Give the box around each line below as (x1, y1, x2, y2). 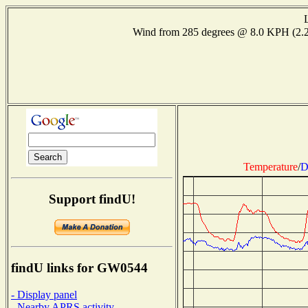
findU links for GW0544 (11, 261, 148, 276)
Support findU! (48, 191, 135, 206)
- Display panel (11, 288, 77, 300)
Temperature (243, 160, 298, 173)
